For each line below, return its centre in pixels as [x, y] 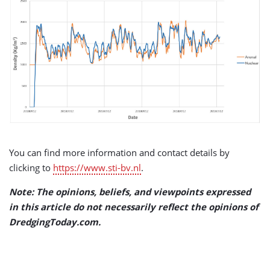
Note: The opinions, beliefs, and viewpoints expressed [130, 192]
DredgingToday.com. [55, 222]
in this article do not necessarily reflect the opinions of [134, 207]
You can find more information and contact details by [119, 153]
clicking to [31, 168]
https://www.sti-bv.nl [97, 168]
